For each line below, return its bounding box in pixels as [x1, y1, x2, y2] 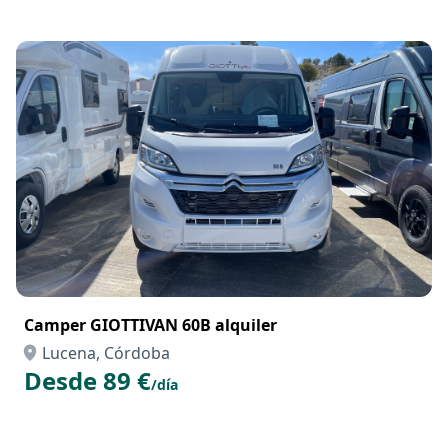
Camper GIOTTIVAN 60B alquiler [24, 314, 277, 336]
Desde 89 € [24, 364, 151, 397]
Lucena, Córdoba [42, 342, 170, 364]
